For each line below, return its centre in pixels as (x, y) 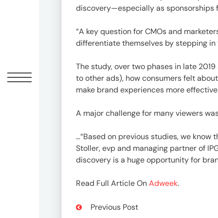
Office (64, 151)
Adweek (163, 183)
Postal (64, 163)
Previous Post (113, 207)
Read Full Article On (112, 183)
